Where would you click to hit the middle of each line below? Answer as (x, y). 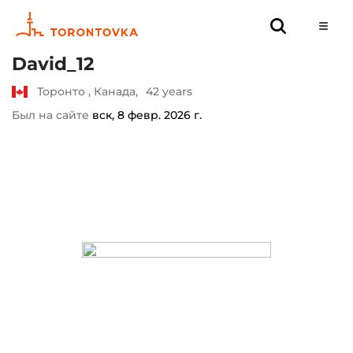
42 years (169, 91)
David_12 (53, 64)
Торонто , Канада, (87, 91)
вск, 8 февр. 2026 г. (147, 115)
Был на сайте (52, 115)
